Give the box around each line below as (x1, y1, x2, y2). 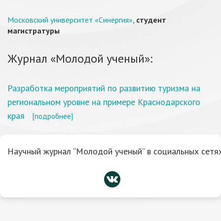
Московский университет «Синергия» (7, 15, 133, 25)
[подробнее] (32, 111, 73, 121)
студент (136, 15, 166, 25)
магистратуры (7, 26, 60, 36)
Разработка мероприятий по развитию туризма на (7, 82, 200, 94)
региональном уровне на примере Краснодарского (7, 96, 200, 108)
